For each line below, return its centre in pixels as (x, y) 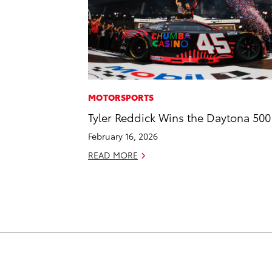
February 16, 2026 (123, 136)
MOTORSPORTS (121, 97)
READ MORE (113, 155)
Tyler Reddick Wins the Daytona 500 (179, 117)
